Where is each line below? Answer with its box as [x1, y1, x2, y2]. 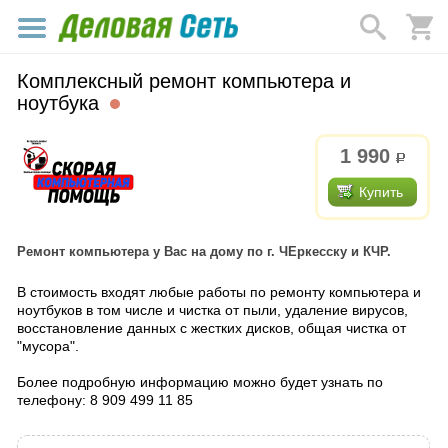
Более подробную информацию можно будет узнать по [17, 374, 383, 390]
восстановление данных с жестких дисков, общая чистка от [17, 320, 406, 336]
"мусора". [17, 338, 83, 354]
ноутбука [17, 92, 105, 114]
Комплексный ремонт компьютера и [17, 70, 351, 92]
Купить [359, 184, 403, 200]
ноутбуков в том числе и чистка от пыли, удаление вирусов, [17, 302, 408, 318]
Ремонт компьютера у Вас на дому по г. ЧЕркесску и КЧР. [17, 244, 391, 259]
